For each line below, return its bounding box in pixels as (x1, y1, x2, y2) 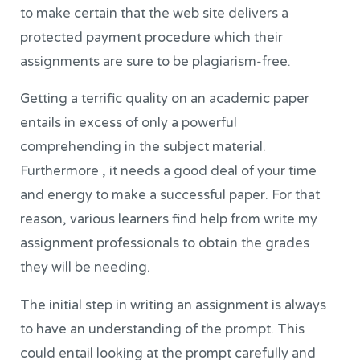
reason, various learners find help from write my (20, 211, 318, 228)
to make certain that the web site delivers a (20, 5, 289, 22)
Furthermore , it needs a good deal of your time (20, 163, 317, 180)
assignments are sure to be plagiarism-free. (20, 53, 292, 70)
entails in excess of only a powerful (20, 115, 238, 132)
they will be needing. (20, 260, 151, 276)
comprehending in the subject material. (20, 139, 267, 156)
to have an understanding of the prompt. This (20, 321, 305, 337)
